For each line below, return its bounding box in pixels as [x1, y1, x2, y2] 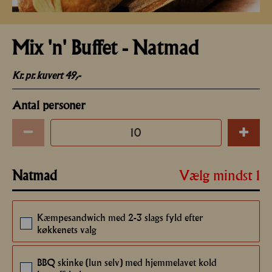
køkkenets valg [37, 223, 97, 235]
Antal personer [12, 98, 86, 112]
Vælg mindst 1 [179, 167, 260, 184]
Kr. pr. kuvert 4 [12, 69, 70, 81]
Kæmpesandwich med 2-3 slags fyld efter [37, 211, 203, 223]
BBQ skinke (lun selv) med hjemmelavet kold [37, 256, 217, 268]
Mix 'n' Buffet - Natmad [12, 35, 199, 59]
